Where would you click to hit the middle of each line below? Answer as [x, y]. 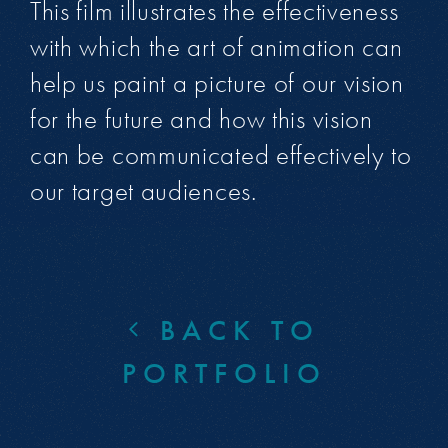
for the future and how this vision [201, 119]
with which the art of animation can [216, 47]
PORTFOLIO [224, 374]
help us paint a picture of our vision [216, 83]
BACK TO [233, 331]
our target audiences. [143, 191]
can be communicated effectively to [220, 155]
